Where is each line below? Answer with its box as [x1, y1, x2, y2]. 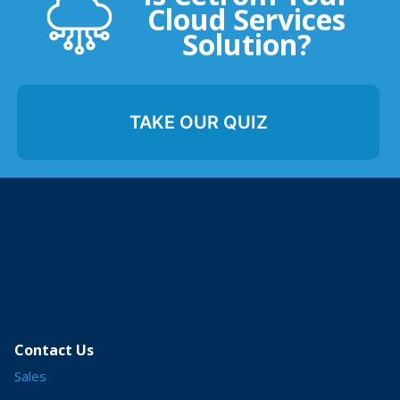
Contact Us [14, 339, 94, 360]
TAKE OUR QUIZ [129, 111, 268, 133]
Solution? [181, 24, 312, 63]
